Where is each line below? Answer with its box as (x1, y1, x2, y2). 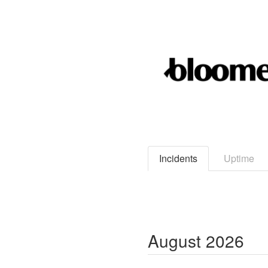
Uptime (224, 151, 254, 165)
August (148, 229, 201, 252)
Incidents (159, 151, 197, 165)
